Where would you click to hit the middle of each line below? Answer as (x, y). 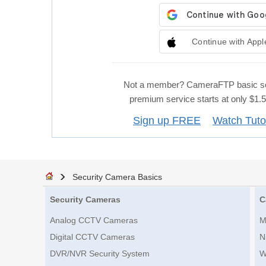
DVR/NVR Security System (100, 254)
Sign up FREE (167, 120)
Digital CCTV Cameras (92, 237)
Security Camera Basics (117, 177)
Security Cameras (85, 200)
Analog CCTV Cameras (94, 221)
